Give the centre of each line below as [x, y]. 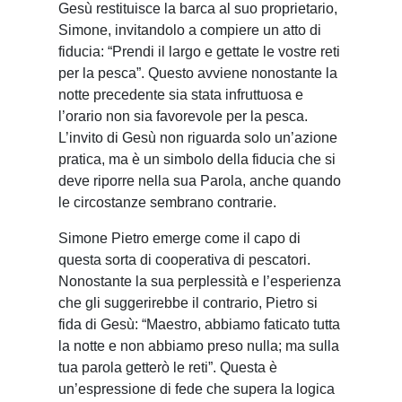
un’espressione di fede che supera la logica [197, 389]
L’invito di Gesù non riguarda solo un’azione [198, 138]
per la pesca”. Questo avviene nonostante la [198, 74]
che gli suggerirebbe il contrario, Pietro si [188, 303]
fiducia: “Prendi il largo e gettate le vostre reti [199, 52]
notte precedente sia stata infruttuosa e [181, 95]
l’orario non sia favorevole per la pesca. [183, 117]
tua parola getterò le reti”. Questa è [168, 368]
